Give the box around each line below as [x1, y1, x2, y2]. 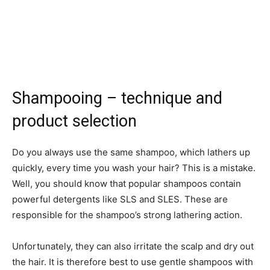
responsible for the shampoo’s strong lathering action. [12, 209, 242, 221]
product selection [12, 111, 137, 131]
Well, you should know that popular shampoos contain [12, 177, 241, 189]
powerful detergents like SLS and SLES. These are [12, 193, 228, 205]
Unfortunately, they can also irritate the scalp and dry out [12, 240, 254, 252]
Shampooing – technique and [12, 88, 222, 108]
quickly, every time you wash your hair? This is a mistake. [12, 162, 256, 174]
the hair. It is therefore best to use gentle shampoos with [12, 256, 253, 268]
